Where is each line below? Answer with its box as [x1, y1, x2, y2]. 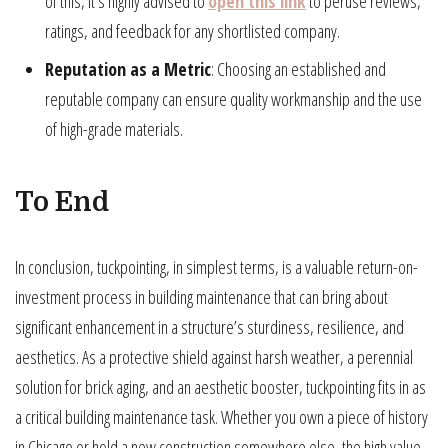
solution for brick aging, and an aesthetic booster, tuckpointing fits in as [15, 375, 426, 400]
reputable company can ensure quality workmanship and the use [45, 87, 422, 112]
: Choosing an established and [211, 57, 386, 82]
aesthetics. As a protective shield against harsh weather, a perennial [15, 345, 413, 370]
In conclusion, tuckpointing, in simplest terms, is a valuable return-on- [15, 255, 418, 280]
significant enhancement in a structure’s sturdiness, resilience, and [15, 315, 404, 340]
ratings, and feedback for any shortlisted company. [45, 19, 340, 44]
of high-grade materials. [45, 117, 183, 142]
